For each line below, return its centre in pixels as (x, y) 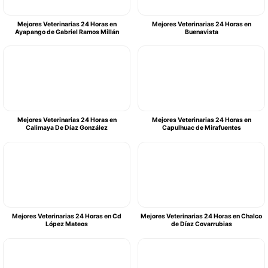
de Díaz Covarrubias (201, 224)
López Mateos (67, 224)
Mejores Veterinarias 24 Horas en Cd (67, 216)
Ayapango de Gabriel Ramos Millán (67, 32)
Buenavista (201, 32)
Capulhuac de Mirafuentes (201, 128)
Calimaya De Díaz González (67, 128)
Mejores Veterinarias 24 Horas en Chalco (201, 216)
